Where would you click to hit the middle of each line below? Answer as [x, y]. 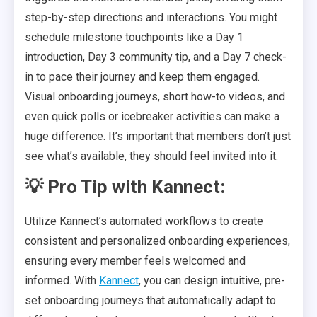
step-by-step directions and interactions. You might [151, 17]
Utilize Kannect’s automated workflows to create [144, 221]
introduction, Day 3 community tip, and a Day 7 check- [156, 57]
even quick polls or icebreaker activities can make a [152, 116]
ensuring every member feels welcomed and [135, 261]
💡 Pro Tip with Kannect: [125, 187]
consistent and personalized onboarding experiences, [157, 241]
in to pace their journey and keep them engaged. [142, 77]
